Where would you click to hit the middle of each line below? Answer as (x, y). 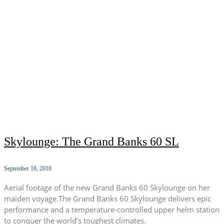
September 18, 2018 (28, 169)
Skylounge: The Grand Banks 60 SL (91, 142)
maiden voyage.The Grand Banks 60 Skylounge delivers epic (107, 199)
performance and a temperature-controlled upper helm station (112, 210)
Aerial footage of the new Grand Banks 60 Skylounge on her (107, 188)
